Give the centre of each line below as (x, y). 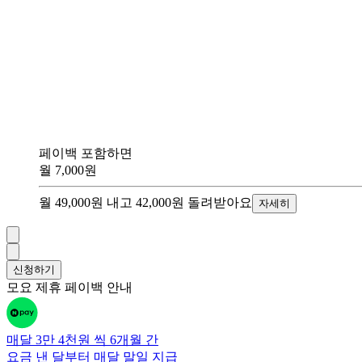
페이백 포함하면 (86, 153)
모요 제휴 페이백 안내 (69, 287)
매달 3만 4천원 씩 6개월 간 (82, 339)
